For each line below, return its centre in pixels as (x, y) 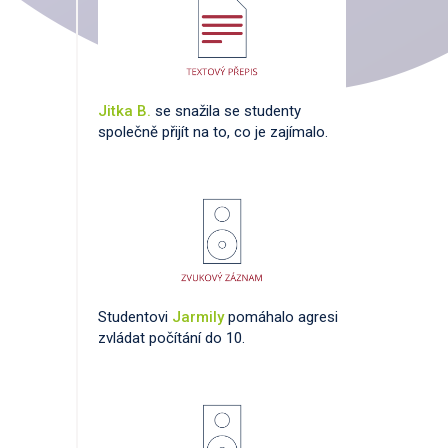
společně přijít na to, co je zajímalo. (213, 132)
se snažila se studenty (228, 111)
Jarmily (200, 317)
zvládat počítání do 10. (171, 338)
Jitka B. (126, 111)
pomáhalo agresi (283, 317)
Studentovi (135, 317)
